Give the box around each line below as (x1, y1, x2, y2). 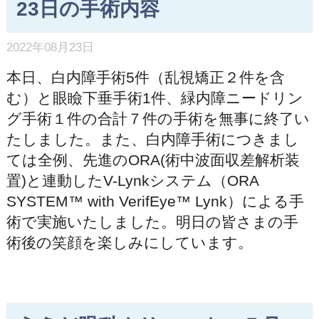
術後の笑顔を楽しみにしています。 (6, 234, 253, 251)
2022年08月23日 (6, 40, 94, 54)
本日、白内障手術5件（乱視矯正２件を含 (6, 69, 285, 86)
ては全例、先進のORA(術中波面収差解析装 (6, 152, 300, 169)
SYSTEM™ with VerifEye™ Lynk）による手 (6, 193, 304, 210)
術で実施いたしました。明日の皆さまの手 (6, 214, 298, 231)
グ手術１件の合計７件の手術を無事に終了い (6, 110, 310, 127)
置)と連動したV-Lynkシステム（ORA (6, 172, 258, 189)
